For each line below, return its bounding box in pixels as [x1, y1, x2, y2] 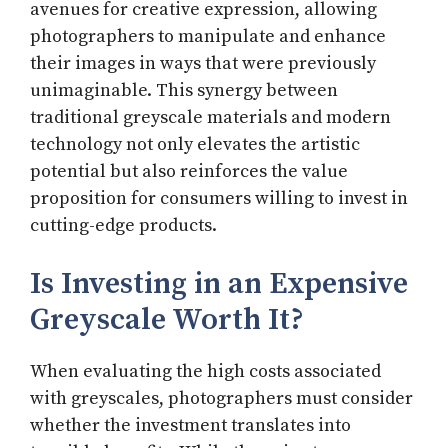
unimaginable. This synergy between [30, 79, 338, 103]
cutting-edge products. [30, 214, 217, 238]
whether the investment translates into [30, 414, 351, 438]
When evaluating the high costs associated [30, 360, 381, 384]
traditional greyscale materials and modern [30, 106, 391, 130]
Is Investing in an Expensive [30, 265, 408, 304]
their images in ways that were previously [30, 52, 376, 76]
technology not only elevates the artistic [30, 133, 360, 157]
